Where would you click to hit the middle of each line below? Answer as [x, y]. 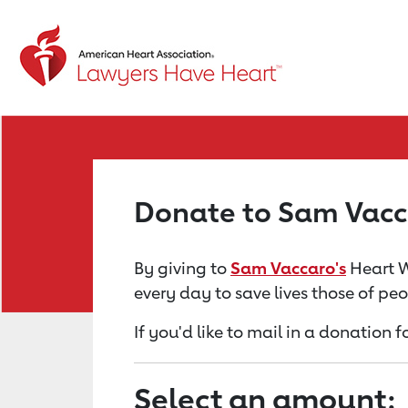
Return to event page [112, 43]
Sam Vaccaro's [288, 268]
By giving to [182, 268]
